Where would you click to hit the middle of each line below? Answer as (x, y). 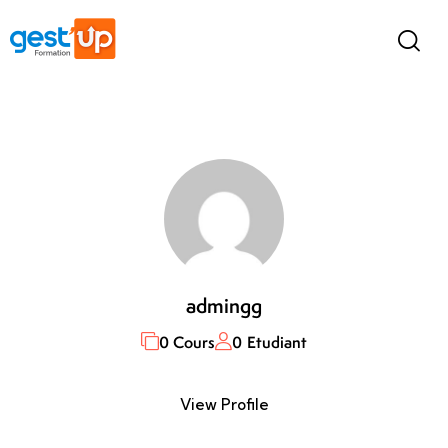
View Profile (224, 405)
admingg (224, 306)
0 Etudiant (270, 341)
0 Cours (187, 341)
